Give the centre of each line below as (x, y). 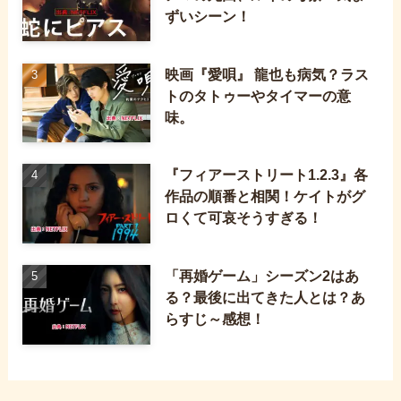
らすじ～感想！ (215, 319)
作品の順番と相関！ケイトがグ (265, 196)
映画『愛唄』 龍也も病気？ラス (267, 74)
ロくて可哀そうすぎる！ (244, 218)
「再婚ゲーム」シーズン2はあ (262, 276)
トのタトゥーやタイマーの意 (258, 95)
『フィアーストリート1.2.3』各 (267, 175)
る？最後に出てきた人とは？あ (265, 298)
